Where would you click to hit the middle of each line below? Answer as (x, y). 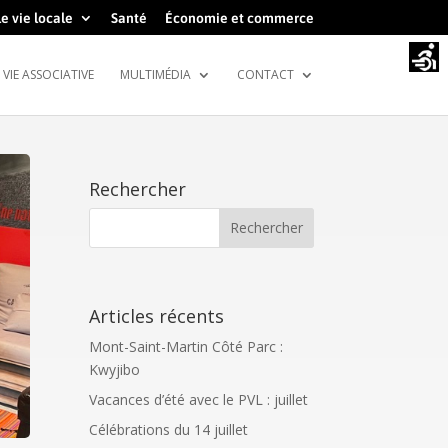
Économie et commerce (239, 17)
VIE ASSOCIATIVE (48, 74)
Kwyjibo (115, 369)
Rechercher (138, 188)
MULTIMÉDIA (155, 74)
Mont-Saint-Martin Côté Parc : (186, 346)
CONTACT (265, 74)
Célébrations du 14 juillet (169, 429)
